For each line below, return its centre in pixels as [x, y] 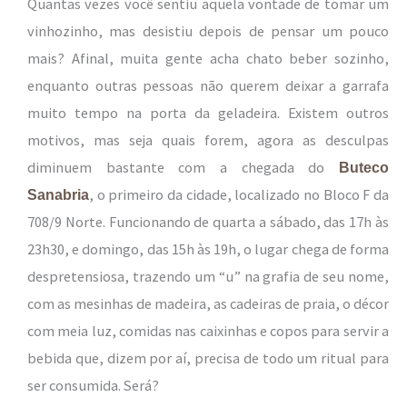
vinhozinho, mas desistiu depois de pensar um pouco [208, 31]
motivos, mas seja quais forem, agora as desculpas [208, 140]
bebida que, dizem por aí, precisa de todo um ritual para [208, 358]
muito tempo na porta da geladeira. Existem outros [208, 113]
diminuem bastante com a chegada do [183, 168]
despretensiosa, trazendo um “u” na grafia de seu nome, [208, 277]
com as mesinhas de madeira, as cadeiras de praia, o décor [208, 304]
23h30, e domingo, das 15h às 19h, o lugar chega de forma [208, 249]
